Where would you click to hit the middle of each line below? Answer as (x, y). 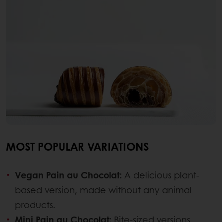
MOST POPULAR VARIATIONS (77, 146)
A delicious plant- (161, 175)
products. (35, 205)
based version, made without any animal (103, 190)
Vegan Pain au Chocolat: (68, 175)
